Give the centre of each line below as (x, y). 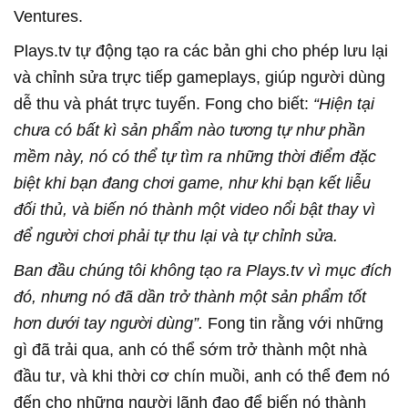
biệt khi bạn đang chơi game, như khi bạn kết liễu (192, 184)
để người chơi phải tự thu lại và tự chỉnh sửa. (176, 236)
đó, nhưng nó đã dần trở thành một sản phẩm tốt (190, 297)
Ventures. (48, 17)
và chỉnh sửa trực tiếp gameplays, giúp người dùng (199, 78)
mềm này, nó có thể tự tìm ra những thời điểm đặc (195, 157)
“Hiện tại (344, 104)
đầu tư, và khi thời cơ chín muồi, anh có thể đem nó (202, 377)
